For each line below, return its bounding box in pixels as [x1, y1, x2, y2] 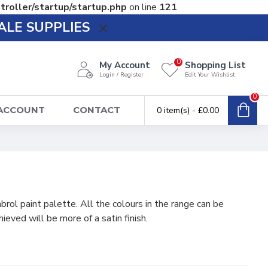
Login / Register [99, 71, 144, 79]
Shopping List [185, 59, 246, 71]
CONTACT [73, 104, 120, 115]
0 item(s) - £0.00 [157, 105, 219, 116]
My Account [99, 59, 150, 71]
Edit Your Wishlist [185, 71, 235, 79]
